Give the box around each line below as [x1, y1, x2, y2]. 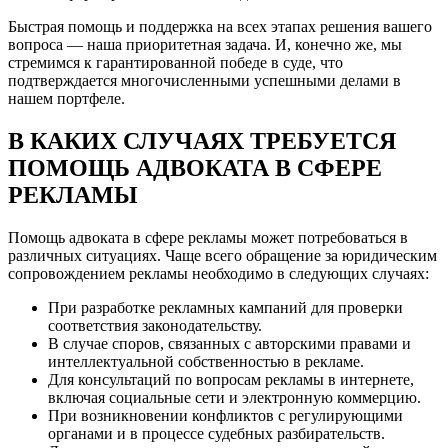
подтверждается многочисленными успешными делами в [8, 72, 401, 90]
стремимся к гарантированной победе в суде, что [8, 54, 343, 72]
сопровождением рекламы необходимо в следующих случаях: [8, 265, 429, 283]
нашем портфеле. [8, 90, 125, 108]
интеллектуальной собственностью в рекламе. [48, 353, 364, 371]
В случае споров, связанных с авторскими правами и [48, 335, 411, 353]
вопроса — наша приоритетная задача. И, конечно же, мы [8, 36, 402, 54]
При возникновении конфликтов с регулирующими [48, 407, 403, 425]
